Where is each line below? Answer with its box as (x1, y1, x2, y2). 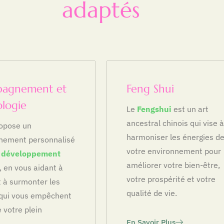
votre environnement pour (126, 145, 221, 156)
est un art (173, 103, 208, 114)
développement (1, 148, 60, 158)
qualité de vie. (126, 187, 177, 198)
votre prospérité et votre (126, 173, 215, 184)
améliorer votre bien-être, (126, 159, 220, 170)
